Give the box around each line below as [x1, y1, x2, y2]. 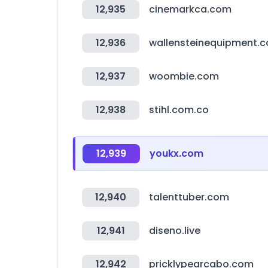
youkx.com [150, 147, 203, 160]
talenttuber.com [149, 190, 229, 204]
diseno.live [149, 224, 200, 237]
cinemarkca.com [149, 2, 232, 16]
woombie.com [149, 69, 219, 83]
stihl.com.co [149, 103, 209, 117]
